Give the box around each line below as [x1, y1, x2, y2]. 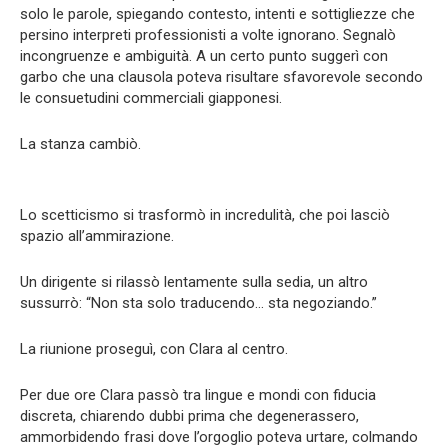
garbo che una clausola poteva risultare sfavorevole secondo [20, 68, 423, 87]
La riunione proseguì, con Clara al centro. [20, 340, 288, 359]
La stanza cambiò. [20, 135, 141, 154]
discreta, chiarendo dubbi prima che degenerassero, [20, 407, 359, 426]
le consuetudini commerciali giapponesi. [20, 89, 282, 108]
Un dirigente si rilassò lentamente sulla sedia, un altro [20, 273, 368, 292]
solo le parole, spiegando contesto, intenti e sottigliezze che [20, 5, 415, 24]
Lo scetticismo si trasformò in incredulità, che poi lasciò [20, 206, 390, 225]
